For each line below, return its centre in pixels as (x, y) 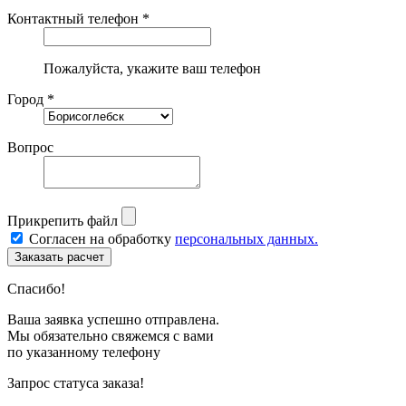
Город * (31, 99)
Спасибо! (36, 288)
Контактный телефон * (78, 18)
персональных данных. (246, 238)
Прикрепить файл (63, 220)
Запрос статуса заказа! (76, 382)
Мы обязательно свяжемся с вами (111, 335)
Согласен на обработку (102, 238)
